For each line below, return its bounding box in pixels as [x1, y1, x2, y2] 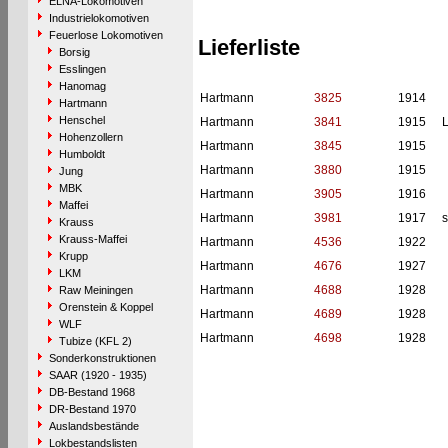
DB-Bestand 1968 [48, 386, 135, 398]
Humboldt [58, 148, 105, 160]
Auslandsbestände [48, 420, 139, 432]
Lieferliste [197, 35, 300, 60]
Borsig [58, 46, 90, 58]
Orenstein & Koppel [58, 301, 153, 313]
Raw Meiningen [58, 284, 133, 296]
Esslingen [58, 63, 106, 75]
